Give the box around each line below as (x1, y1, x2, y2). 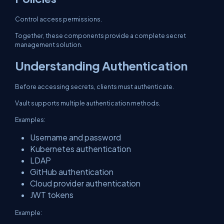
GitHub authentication (30, 167, 113, 176)
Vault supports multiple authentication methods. (15, 99, 160, 107)
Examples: (15, 115, 45, 123)
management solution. (15, 40, 82, 48)
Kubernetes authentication (30, 144, 131, 153)
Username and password (30, 132, 121, 142)
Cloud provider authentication (30, 178, 140, 188)
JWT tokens (30, 190, 73, 199)
